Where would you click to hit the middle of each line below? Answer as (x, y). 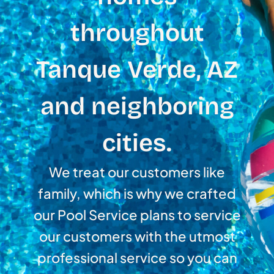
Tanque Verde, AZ (137, 70)
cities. (137, 143)
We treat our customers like (137, 172)
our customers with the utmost (137, 236)
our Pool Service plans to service (137, 215)
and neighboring (137, 107)
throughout (137, 33)
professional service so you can (137, 258)
